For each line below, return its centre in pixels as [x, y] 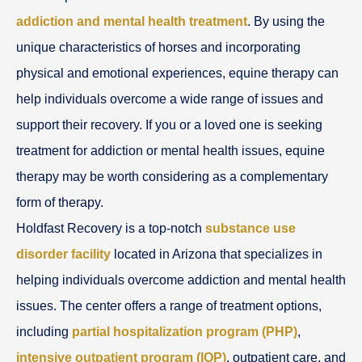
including [44, 331]
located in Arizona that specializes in [217, 254]
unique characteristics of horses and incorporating [158, 47]
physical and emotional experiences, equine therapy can [177, 73]
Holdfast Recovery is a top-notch [111, 228]
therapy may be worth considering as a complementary [172, 176]
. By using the [286, 21]
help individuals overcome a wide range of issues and [170, 99]
